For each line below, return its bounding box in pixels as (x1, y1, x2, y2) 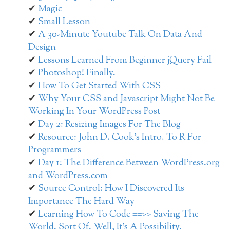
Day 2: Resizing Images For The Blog (38, 118, 181, 132)
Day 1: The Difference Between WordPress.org (38, 157, 220, 170)
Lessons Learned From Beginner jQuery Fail (38, 54, 212, 68)
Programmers (28, 144, 81, 158)
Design (28, 41, 56, 55)
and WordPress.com (28, 169, 108, 183)
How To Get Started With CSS (38, 80, 161, 93)
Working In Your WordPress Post (28, 105, 160, 119)
